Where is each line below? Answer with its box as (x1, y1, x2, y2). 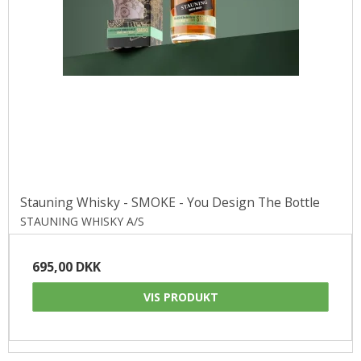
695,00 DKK (32, 257, 101, 276)
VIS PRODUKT (143, 288, 218, 305)
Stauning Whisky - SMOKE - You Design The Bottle (20, 193, 320, 211)
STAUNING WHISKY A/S (20, 213, 144, 229)
